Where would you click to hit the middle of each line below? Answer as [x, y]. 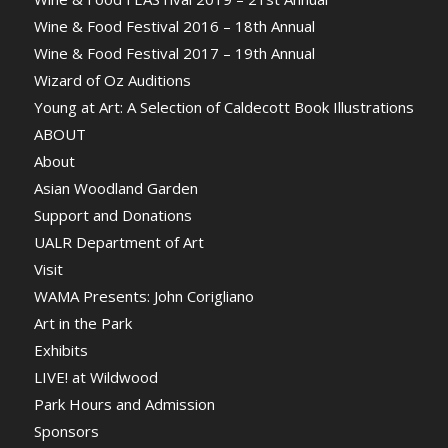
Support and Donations [112, 214]
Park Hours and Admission [124, 403]
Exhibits [60, 349]
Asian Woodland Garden [115, 187]
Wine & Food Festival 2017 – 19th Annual [174, 52]
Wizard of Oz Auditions [112, 79]
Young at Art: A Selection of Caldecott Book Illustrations [223, 106]
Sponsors [66, 430]
